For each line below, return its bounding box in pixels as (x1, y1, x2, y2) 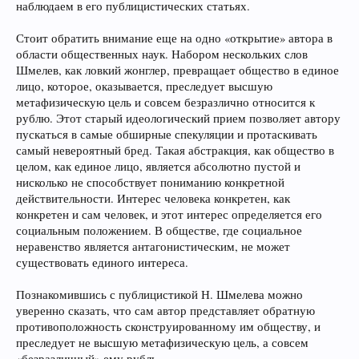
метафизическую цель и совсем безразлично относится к (16, 95, 315, 110)
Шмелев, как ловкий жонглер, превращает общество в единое (16, 63, 339, 78)
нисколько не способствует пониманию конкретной (16, 175, 284, 190)
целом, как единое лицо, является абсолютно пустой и (16, 159, 301, 174)
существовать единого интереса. (16, 255, 188, 270)
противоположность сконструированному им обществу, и (16, 319, 321, 334)
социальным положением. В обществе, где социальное (16, 223, 302, 238)
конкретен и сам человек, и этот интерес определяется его (16, 207, 322, 222)
